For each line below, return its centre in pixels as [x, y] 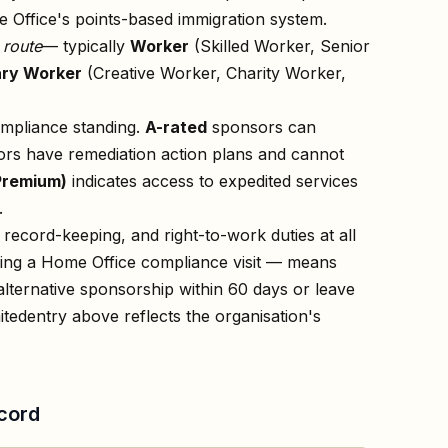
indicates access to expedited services [212, 180]
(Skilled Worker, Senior [279, 45]
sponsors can [261, 126]
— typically [86, 45]
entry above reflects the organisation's [174, 315]
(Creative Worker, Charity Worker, [214, 72]
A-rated [176, 126]
